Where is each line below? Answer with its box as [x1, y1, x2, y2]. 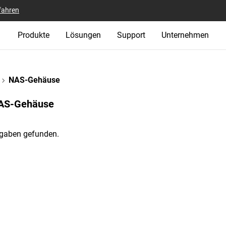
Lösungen [65, 30, 101, 40]
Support [117, 30, 145, 40]
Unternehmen [161, 30, 209, 40]
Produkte [17, 30, 49, 40]
